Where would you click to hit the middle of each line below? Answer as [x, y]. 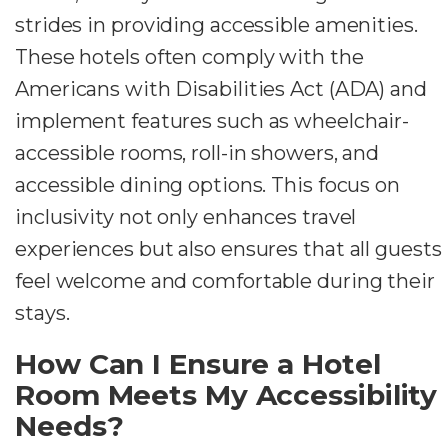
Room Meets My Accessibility [226, 395]
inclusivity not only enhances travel [186, 217]
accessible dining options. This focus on [207, 185]
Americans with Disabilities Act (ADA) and [221, 89]
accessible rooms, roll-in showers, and [197, 153]
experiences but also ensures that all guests [228, 249]
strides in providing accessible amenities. [216, 25]
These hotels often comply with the [189, 57]
